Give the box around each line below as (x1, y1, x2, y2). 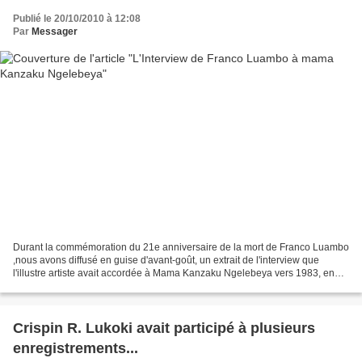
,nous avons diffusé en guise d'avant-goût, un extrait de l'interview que (13, 255, 319, 267)
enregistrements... (13, 340, 138, 357)
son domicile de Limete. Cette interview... (13, 280, 192, 293)
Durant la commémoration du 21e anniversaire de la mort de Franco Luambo (13, 242, 349, 254)
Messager (32, 25, 78, 37)
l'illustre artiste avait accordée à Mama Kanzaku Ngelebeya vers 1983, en (13, 267, 335, 280)
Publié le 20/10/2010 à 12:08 (13, 12, 141, 24)
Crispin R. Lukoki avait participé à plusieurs (13, 320, 315, 337)
